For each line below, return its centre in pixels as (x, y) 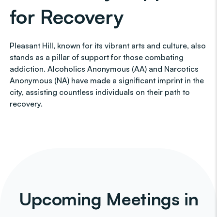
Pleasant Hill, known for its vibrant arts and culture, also (108, 46)
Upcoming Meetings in (108, 199)
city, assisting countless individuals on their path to (100, 92)
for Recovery (67, 16)
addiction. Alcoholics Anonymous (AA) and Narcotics (104, 69)
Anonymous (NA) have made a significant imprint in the (107, 80)
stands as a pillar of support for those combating (97, 57)
